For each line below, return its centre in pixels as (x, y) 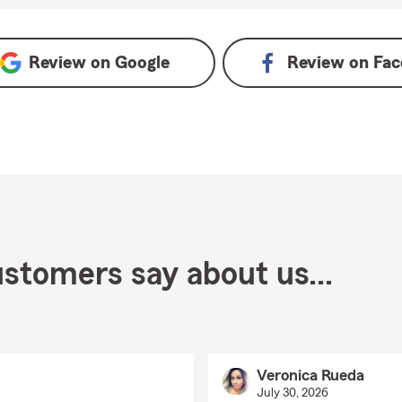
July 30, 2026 (292, 393)
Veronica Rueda (310, 375)
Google (142, 63)
